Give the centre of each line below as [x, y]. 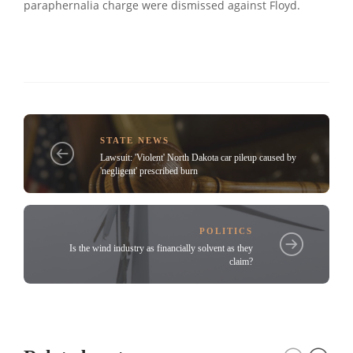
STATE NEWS [135, 140]
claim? [241, 261]
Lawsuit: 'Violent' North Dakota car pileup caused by [198, 157]
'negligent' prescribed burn [149, 171]
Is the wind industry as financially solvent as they [161, 248]
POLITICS [226, 230]
